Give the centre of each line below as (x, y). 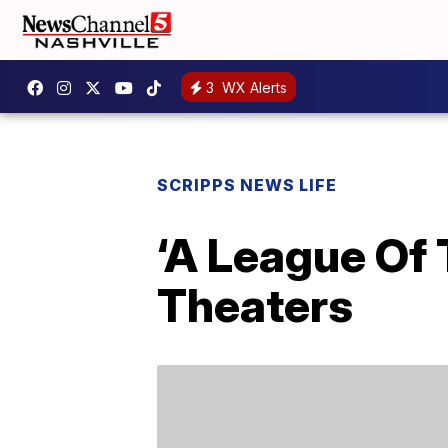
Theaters (255, 305)
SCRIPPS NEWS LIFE (247, 185)
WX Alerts (252, 87)
